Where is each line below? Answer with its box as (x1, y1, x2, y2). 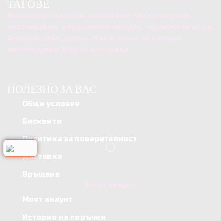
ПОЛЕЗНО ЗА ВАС (7, 82, 97, 97)
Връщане (22, 170, 60, 179)
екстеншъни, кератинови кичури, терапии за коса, (7, 22, 214, 31)
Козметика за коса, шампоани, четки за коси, (7, 10, 192, 20)
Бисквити (22, 116, 62, 126)
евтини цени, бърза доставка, (7, 44, 133, 54)
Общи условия (22, 99, 80, 108)
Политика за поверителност (22, 134, 138, 144)
